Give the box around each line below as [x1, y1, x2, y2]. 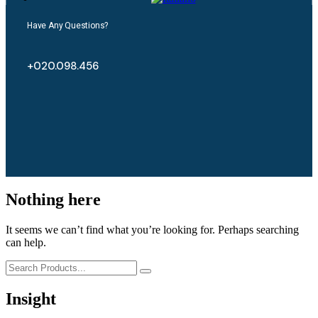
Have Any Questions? [27, 18, 109, 32]
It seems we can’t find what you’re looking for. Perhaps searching [6, 224, 299, 236]
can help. [6, 236, 46, 249]
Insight [6, 290, 56, 309]
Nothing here [6, 190, 101, 209]
